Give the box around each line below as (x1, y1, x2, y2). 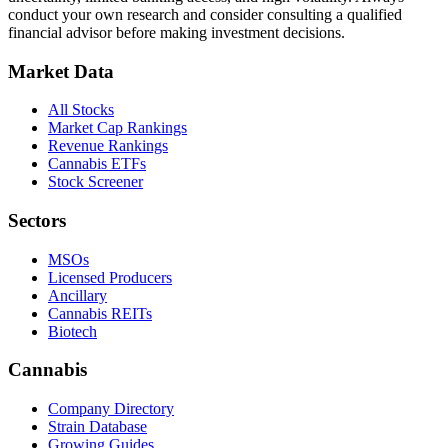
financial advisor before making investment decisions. (8, 23, 345, 41)
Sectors (8, 209, 66, 231)
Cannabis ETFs (48, 155, 146, 173)
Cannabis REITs (48, 304, 152, 322)
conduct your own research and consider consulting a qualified (8, 5, 402, 23)
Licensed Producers (48, 268, 172, 286)
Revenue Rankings (48, 137, 168, 155)
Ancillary (48, 286, 107, 304)
